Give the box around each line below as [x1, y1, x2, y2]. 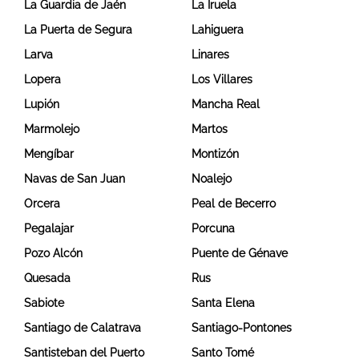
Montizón [192, 147, 239, 161]
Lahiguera [192, 23, 244, 37]
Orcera [24, 197, 60, 211]
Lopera [24, 73, 61, 87]
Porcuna [192, 222, 235, 236]
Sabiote [24, 296, 64, 310]
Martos [192, 123, 228, 136]
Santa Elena [192, 296, 255, 310]
